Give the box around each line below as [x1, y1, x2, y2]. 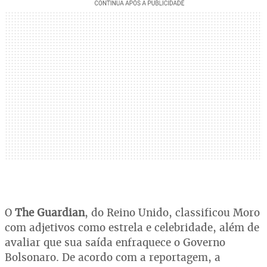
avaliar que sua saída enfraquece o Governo [5, 235, 225, 249]
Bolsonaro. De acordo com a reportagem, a [5, 250, 221, 264]
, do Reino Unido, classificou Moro [85, 205, 260, 219]
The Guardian [15, 205, 85, 219]
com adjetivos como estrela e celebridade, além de [5, 220, 259, 234]
